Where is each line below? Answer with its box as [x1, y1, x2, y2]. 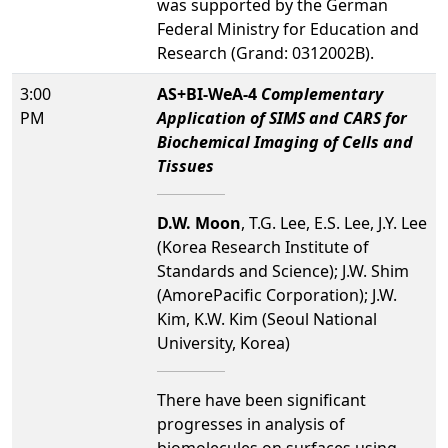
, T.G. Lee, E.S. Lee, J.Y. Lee [241, 211, 427, 234]
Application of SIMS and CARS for [157, 106, 407, 129]
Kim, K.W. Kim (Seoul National [157, 307, 377, 330]
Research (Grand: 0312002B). [157, 41, 374, 64]
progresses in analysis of [157, 412, 345, 435]
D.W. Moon [157, 211, 241, 234]
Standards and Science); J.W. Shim [157, 259, 409, 282]
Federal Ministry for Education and [157, 17, 419, 40]
